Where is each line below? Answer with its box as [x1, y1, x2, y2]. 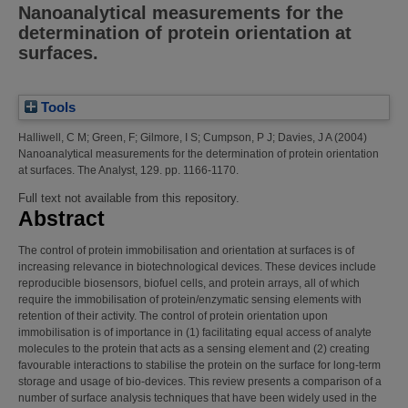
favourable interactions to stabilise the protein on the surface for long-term [18, 358, 381, 372]
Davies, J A [278, 130, 331, 144]
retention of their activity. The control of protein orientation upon [18, 309, 328, 322]
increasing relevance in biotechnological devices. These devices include [18, 260, 376, 273]
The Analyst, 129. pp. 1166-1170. [75, 163, 239, 177]
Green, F [92, 130, 135, 144]
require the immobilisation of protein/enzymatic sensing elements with [18, 292, 362, 306]
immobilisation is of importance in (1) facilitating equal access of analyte [18, 325, 372, 339]
